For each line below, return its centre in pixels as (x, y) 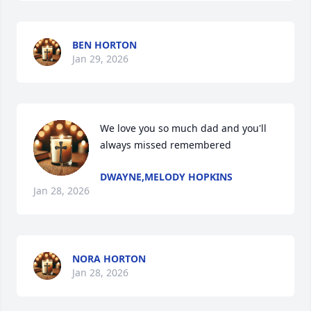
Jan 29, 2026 (100, 59)
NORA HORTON (109, 259)
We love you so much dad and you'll (183, 128)
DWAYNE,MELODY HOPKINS (166, 177)
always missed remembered (166, 145)
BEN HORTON (104, 45)
